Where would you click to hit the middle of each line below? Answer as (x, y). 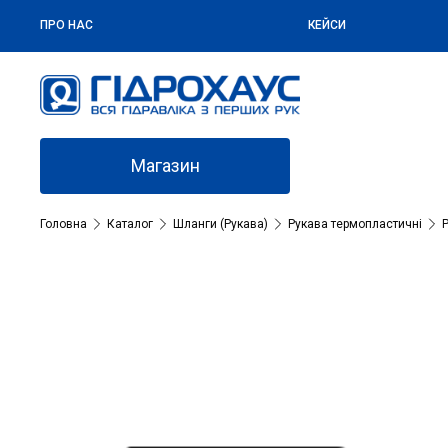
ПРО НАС (67, 25)
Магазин (165, 166)
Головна (63, 224)
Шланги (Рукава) (220, 224)
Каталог (130, 224)
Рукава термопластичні (355, 224)
